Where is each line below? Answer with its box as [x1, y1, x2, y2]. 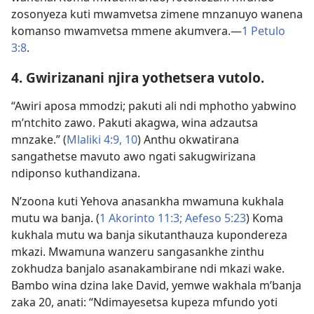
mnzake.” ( [11, 131, 67, 147]
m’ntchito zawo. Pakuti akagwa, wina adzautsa [11, 114, 258, 130]
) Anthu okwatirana [137, 131, 239, 147]
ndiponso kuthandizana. [11, 165, 140, 181]
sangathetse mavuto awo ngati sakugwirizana [11, 148, 256, 164]
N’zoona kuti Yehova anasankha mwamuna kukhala [11, 193, 284, 209]
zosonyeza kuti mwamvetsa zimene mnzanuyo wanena [11, 6, 303, 22]
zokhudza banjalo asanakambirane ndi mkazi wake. [11, 260, 285, 276]
